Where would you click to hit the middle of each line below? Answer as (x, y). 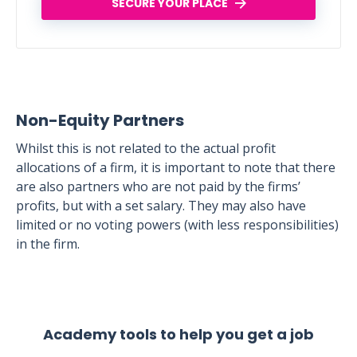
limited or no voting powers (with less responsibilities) (177, 225)
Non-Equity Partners (100, 120)
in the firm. (48, 244)
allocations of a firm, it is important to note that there (176, 167)
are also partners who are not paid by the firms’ (158, 186)
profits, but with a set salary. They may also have (161, 206)
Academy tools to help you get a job (178, 334)
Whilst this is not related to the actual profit (146, 148)
